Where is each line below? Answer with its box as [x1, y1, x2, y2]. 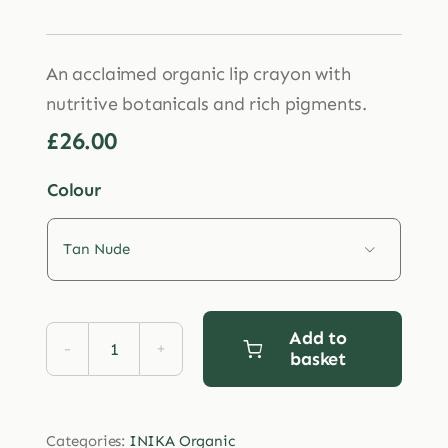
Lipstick [112, 409, 173, 430]
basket [290, 347, 347, 370]
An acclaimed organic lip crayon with [45, 62, 351, 85]
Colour [46, 178, 101, 201]
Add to [289, 326, 348, 349]
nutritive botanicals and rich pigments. [45, 92, 367, 115]
